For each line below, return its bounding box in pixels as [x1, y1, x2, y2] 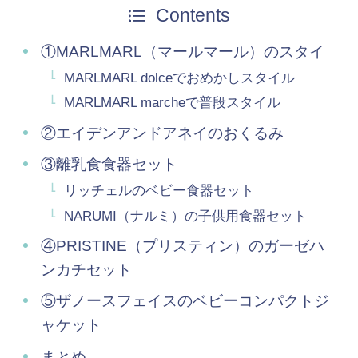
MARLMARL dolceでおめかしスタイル [64, 70, 296, 86]
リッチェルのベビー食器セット [64, 183, 255, 199]
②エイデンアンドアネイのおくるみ [40, 124, 284, 141]
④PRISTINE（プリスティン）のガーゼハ [40, 237, 324, 254]
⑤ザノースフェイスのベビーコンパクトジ [40, 292, 329, 310]
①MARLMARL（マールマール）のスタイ [40, 42, 324, 60]
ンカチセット [40, 261, 132, 278]
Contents [155, 5, 230, 26]
